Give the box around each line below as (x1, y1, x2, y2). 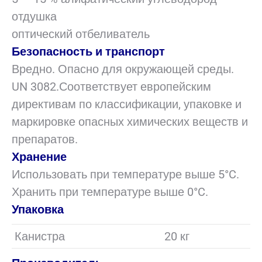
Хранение (12, 150, 67, 164)
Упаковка (12, 202, 64, 216)
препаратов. (12, 132, 78, 146)
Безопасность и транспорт (12, 44, 165, 58)
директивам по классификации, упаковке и (12, 97, 242, 111)
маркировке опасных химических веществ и (12, 115, 248, 129)
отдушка (12, 9, 57, 23)
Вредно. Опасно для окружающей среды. (12, 62, 234, 76)
